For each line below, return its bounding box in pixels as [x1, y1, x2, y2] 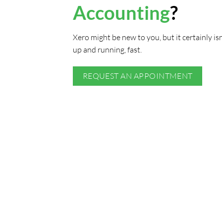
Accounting [73, 1, 170, 24]
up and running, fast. [73, 44, 142, 55]
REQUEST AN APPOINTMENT [82, 70, 193, 81]
